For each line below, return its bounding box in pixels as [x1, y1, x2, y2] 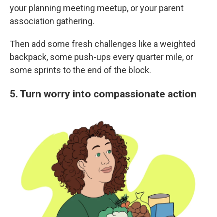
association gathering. [10, 16, 94, 26]
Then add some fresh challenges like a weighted [10, 39, 196, 49]
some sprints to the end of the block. [10, 65, 151, 75]
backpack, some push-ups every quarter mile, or [10, 52, 193, 62]
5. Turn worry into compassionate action [10, 88, 197, 100]
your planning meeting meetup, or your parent [10, 3, 184, 13]
